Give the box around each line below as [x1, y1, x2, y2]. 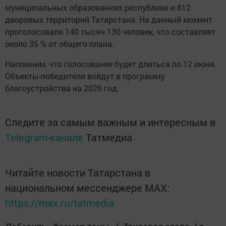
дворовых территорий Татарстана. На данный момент [5, 14, 212, 25]
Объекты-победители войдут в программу [5, 70, 165, 81]
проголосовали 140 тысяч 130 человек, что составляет [5, 26, 215, 37]
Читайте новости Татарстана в [5, 165, 150, 179]
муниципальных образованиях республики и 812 [5, 2, 191, 13]
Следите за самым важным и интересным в [5, 115, 215, 129]
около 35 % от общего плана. [5, 38, 114, 49]
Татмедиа [86, 130, 132, 144]
